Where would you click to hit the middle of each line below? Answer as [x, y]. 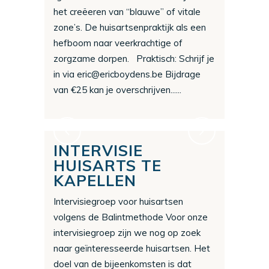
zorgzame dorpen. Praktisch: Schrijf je [134, 59]
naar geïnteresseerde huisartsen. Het [132, 249]
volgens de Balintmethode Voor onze [131, 217]
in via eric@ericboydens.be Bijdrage [127, 74]
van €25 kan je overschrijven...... [117, 90]
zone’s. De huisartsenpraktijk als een [130, 28]
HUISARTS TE [107, 166]
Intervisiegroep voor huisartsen [118, 202]
